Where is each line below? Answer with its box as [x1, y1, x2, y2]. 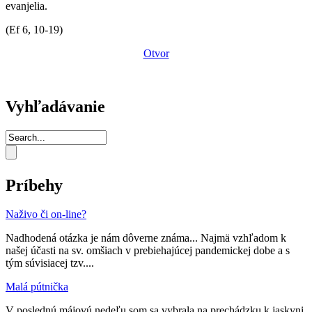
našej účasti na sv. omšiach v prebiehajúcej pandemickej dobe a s [6, 244, 290, 257]
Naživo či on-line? [6, 208, 86, 221]
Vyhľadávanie [6, 97, 105, 116]
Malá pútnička [6, 281, 68, 293]
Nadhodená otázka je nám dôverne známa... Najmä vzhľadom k [6, 232, 286, 244]
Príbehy [6, 175, 63, 194]
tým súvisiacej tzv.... [6, 257, 94, 270]
